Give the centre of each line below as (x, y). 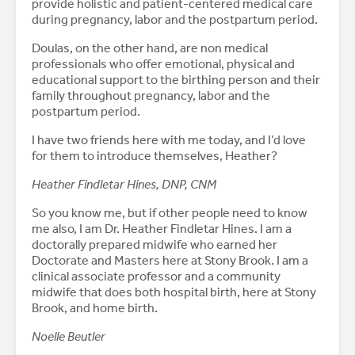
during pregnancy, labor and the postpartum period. (176, 20)
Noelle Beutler (69, 337)
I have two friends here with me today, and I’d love (169, 140)
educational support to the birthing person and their (176, 80)
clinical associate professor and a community (156, 277)
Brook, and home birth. (95, 308)
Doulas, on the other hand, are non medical (150, 48)
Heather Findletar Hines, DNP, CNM (125, 185)
